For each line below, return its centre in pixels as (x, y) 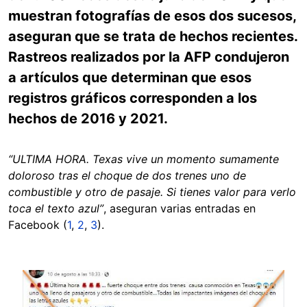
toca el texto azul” (56, 208)
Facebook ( (38, 225)
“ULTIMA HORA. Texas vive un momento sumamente (144, 159)
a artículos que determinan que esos (130, 77)
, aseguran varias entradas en (180, 208)
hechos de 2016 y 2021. (88, 119)
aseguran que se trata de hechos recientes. (153, 36)
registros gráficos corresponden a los (133, 98)
